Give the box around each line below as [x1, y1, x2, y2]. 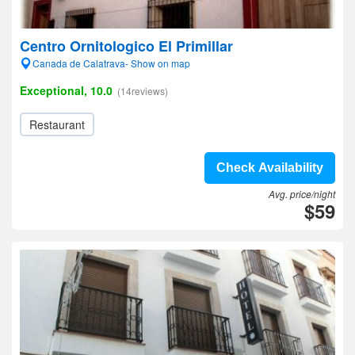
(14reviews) [117, 84, 168, 97]
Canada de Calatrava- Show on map [32, 56, 190, 70]
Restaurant [29, 116, 85, 132]
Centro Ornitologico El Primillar [20, 36, 233, 56]
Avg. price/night [269, 187, 335, 200]
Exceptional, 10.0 [20, 82, 113, 98]
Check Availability [216, 161, 323, 174]
